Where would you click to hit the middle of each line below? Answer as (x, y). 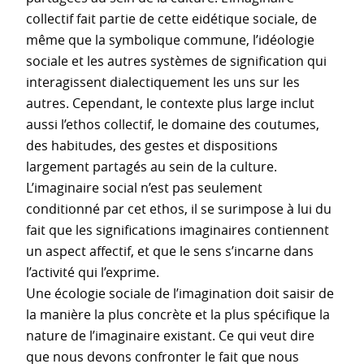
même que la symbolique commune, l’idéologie (170, 39)
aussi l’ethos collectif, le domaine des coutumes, (173, 124)
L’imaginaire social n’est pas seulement (144, 187)
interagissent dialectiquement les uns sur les (163, 82)
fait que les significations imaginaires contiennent (178, 230)
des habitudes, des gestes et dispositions (152, 145)
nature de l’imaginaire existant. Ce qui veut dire (170, 335)
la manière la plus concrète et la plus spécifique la (178, 314)
